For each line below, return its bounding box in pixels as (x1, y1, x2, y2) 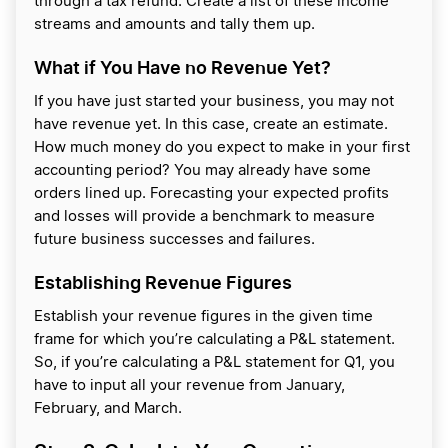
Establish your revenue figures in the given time (34, 309, 373, 325)
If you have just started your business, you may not (34, 94, 394, 110)
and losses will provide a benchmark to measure (34, 209, 375, 225)
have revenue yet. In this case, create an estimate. (34, 117, 388, 133)
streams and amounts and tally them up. (34, 17, 315, 33)
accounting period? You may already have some (34, 163, 371, 179)
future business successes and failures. (34, 232, 315, 248)
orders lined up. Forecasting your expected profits (34, 186, 389, 202)
